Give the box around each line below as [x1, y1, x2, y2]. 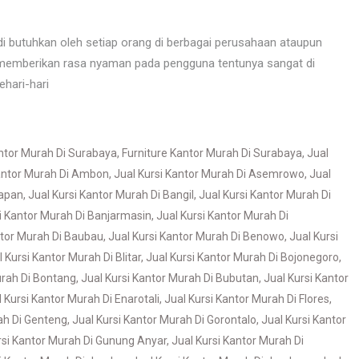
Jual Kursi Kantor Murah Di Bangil [28, 188, 194, 201]
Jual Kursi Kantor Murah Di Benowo [108, 230, 284, 243]
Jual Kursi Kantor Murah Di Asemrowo [114, 167, 305, 180]
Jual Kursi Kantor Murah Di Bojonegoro [146, 251, 339, 264]
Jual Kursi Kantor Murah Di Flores [164, 292, 329, 305]
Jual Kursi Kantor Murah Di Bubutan [81, 272, 259, 284]
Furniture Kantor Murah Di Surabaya [122, 147, 302, 159]
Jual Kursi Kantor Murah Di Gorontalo [72, 313, 256, 326]
